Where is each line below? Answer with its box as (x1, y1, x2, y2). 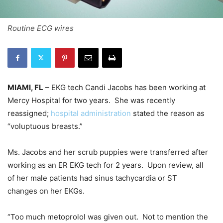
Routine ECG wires (7, 23, 74, 33)
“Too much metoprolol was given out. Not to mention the (7, 212, 208, 222)
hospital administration (51, 108, 131, 118)
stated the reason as (131, 108, 205, 118)
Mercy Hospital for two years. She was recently (7, 95, 175, 105)
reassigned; (7, 108, 51, 118)
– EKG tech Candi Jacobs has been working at (43, 82, 206, 92)
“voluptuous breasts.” (7, 121, 83, 131)
